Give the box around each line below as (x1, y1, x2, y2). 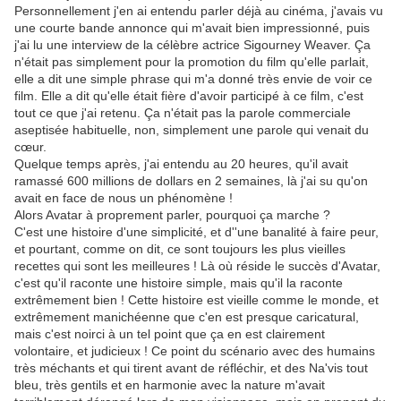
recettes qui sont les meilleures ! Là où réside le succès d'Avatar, (14, 259, 380, 274)
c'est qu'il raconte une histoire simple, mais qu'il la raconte (14, 276, 343, 291)
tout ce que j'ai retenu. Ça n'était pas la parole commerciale (14, 106, 351, 121)
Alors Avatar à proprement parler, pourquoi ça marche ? (14, 208, 330, 223)
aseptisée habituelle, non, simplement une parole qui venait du (14, 123, 369, 138)
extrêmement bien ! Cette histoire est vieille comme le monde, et (14, 293, 379, 308)
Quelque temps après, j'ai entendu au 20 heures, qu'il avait (14, 157, 348, 172)
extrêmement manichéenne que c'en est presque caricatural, (14, 310, 359, 325)
